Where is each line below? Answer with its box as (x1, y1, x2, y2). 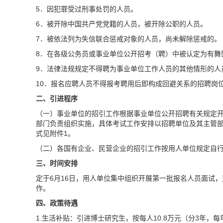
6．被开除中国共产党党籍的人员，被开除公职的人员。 (36, 20, 207, 28)
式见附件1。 (36, 129, 75, 137)
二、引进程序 (36, 95, 78, 103)
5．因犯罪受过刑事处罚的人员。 (36, 5, 137, 13)
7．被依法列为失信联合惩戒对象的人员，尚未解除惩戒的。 (36, 35, 221, 43)
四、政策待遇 (36, 199, 78, 207)
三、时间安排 (36, 159, 78, 167)
